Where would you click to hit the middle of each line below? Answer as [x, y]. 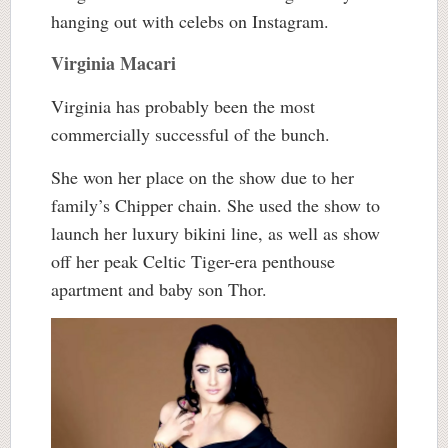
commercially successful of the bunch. [190, 133]
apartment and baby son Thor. [162, 288]
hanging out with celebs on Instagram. [190, 20]
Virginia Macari [116, 62]
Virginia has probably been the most [183, 105]
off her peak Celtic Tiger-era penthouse [193, 260]
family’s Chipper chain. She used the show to [215, 204]
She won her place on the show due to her [202, 176]
